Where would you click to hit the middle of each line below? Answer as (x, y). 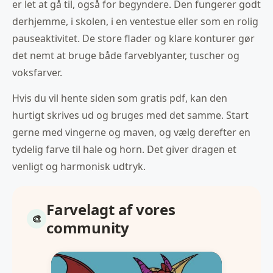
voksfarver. (37, 73)
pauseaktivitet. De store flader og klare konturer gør (133, 39)
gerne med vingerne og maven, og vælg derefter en (131, 133)
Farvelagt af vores (111, 210)
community (88, 228)
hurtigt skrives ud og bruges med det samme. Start (130, 115)
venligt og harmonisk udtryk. (79, 167)
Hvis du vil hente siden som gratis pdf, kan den (120, 98)
